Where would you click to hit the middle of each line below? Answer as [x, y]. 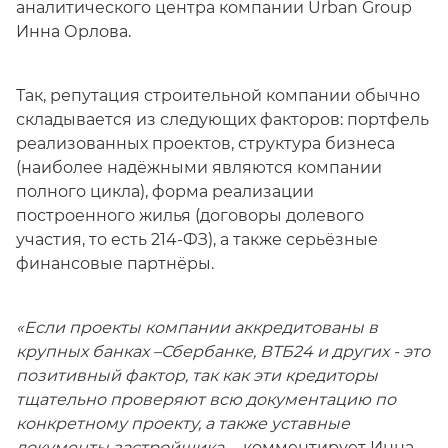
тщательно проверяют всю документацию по [206, 399]
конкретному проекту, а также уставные [183, 423]
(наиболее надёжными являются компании [199, 167]
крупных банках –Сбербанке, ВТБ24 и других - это [223, 351]
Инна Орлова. [73, 31]
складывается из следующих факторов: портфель [222, 119]
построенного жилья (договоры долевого [190, 215]
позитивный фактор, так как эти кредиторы [197, 375]
